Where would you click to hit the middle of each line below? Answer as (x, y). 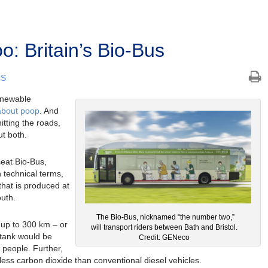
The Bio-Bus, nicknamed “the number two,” (165, 217)
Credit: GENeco (164, 238)
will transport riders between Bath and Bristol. (164, 228)
